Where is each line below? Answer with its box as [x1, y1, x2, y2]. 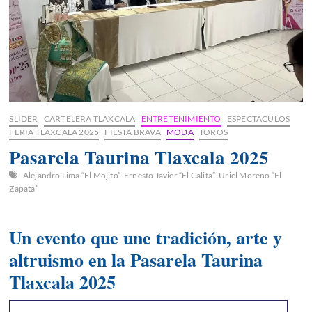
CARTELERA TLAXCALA [43, 113, 136, 124]
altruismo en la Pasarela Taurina [9, 246, 263, 273]
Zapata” [9, 182, 38, 194]
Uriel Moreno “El [219, 169, 282, 180]
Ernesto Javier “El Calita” [124, 169, 216, 180]
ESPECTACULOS [226, 113, 290, 124]
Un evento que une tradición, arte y [9, 224, 283, 251]
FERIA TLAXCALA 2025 [9, 126, 100, 137]
